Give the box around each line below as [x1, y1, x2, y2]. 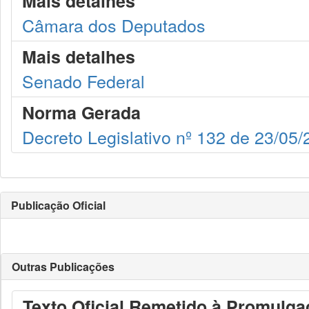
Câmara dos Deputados [22, 12, 206, 37]
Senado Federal [22, 68, 145, 93]
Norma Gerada [22, 100, 141, 125]
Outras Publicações [12, 259, 114, 275]
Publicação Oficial [11, 197, 106, 213]
